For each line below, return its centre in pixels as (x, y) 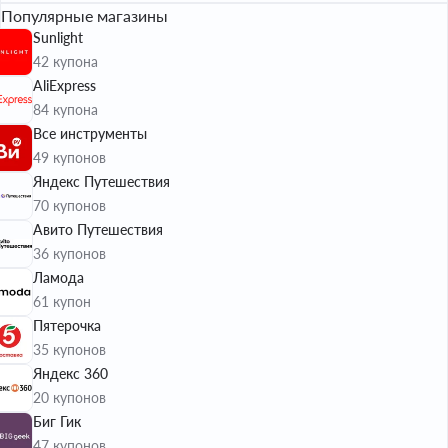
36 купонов (69, 253)
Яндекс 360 (70, 373)
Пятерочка (67, 325)
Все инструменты (90, 133)
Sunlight (58, 37)
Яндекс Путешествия (101, 181)
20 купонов (69, 397)
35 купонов (69, 349)
